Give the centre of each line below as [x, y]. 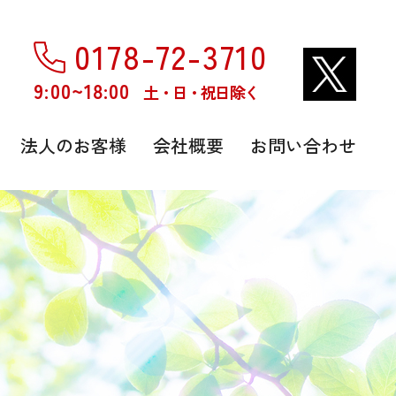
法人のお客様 [73, 145]
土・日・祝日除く [201, 92]
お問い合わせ [303, 145]
